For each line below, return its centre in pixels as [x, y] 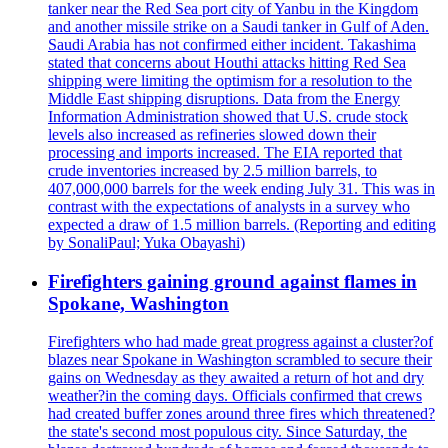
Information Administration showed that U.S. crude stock [228, 116]
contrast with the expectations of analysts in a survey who [229, 206]
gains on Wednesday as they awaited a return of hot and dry [236, 378]
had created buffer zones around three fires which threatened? [241, 414]
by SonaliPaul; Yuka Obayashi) [146, 242]
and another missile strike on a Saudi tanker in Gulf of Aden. [238, 26]
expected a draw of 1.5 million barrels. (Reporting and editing [242, 224]
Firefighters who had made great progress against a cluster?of [240, 342]
